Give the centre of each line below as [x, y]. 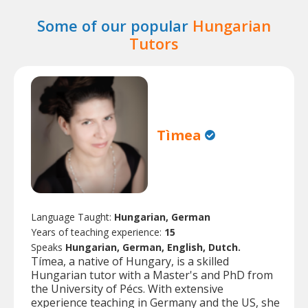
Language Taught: [73, 217]
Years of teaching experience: [98, 232]
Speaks [48, 247]
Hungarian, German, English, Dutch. [153, 247]
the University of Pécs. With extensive [127, 289]
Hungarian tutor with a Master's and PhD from [152, 275]
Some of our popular [115, 25]
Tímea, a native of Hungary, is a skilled [130, 262]
